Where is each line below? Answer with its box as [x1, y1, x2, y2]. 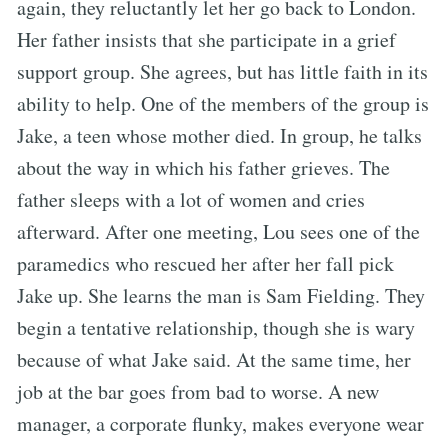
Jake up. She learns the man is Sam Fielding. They [17, 281, 425, 309]
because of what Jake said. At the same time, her [17, 345, 411, 373]
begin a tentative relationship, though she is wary [17, 313, 415, 341]
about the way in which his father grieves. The [17, 153, 390, 181]
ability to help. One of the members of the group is [17, 89, 429, 117]
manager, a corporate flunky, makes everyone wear [17, 409, 424, 437]
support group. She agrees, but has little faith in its [17, 57, 428, 85]
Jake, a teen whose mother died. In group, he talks [17, 121, 422, 149]
